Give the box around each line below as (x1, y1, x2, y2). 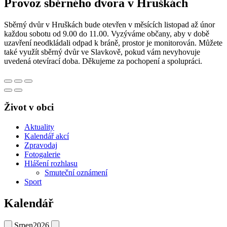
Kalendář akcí (24, 131, 69, 140)
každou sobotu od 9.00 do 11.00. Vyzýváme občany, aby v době (4, 29, 209, 39)
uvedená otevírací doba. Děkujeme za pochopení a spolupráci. (4, 57, 202, 66)
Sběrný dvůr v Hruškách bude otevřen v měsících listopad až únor (4, 20, 215, 29)
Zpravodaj (24, 140, 57, 149)
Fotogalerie (24, 149, 60, 159)
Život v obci (4, 102, 54, 113)
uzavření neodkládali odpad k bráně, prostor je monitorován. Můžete (4, 39, 222, 48)
